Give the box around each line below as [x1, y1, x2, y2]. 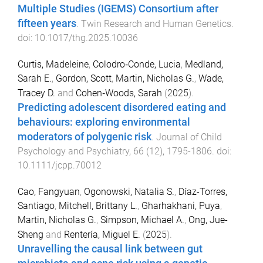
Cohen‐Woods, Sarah [76, 87, 162, 99]
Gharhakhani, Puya [141, 200, 220, 211]
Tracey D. [18, 87, 55, 99]
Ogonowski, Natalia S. [84, 186, 174, 197]
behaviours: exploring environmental [18, 116, 190, 129]
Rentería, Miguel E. [64, 228, 140, 240]
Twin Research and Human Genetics [81, 18, 231, 30]
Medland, [185, 59, 223, 70]
